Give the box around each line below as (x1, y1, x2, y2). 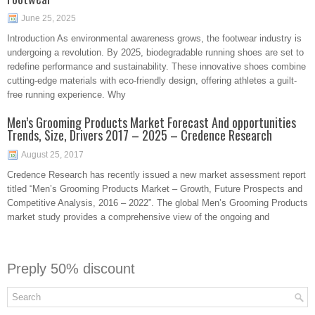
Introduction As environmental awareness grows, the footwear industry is (7, 33, 302, 44)
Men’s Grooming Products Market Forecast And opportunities (7, 113, 296, 131)
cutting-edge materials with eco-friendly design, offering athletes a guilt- (7, 75, 297, 86)
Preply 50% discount (7, 261, 135, 276)
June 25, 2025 (21, 13, 76, 23)
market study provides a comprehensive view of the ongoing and (7, 212, 269, 222)
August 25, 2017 (21, 150, 84, 160)
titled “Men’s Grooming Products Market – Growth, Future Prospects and (7, 184, 302, 194)
